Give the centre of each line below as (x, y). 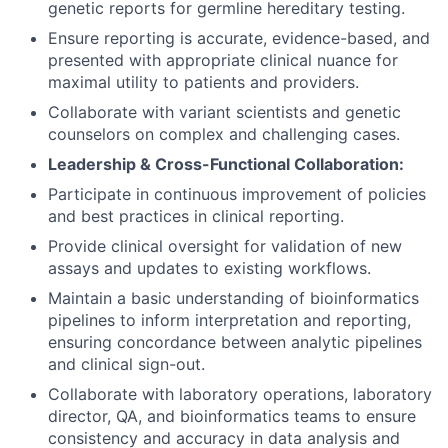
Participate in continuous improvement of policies (237, 194)
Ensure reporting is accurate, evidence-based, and (239, 38)
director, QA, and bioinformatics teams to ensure (232, 416)
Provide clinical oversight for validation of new (225, 246)
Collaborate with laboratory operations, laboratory (240, 394)
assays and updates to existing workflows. (209, 268)
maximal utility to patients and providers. (203, 82)
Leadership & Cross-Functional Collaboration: (226, 164)
